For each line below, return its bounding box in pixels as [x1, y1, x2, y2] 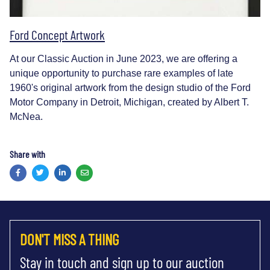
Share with [10, 148, 45, 160]
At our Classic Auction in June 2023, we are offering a [10, 53, 237, 64]
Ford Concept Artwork [10, 26, 105, 42]
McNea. [10, 111, 43, 122]
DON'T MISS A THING [20, 230, 119, 249]
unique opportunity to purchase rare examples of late [10, 67, 233, 78]
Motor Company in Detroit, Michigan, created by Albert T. [10, 96, 249, 107]
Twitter [43, 168, 67, 176]
